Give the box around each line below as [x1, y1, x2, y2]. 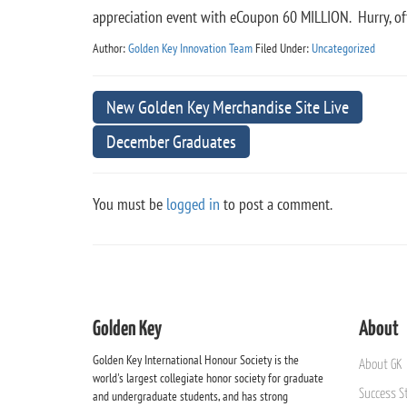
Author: [93, 40, 128, 56]
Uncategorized [312, 40, 375, 56]
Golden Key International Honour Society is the [93, 352, 299, 368]
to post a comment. [220, 194, 333, 214]
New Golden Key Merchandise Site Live [106, 95, 349, 119]
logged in [166, 194, 220, 214]
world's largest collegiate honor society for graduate [93, 370, 323, 386]
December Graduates [106, 130, 236, 154]
